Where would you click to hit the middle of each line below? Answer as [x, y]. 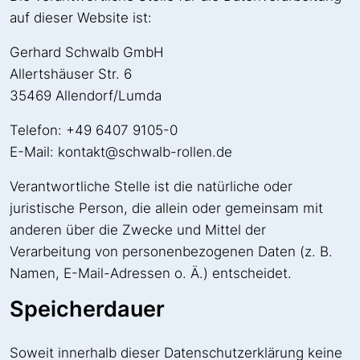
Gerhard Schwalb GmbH [87, 52]
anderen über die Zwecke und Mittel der [138, 229]
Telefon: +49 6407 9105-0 [94, 130]
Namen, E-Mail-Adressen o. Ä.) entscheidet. [151, 273]
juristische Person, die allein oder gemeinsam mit [166, 208]
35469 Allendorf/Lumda [86, 95]
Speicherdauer [87, 309]
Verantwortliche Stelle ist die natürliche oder [151, 186]
